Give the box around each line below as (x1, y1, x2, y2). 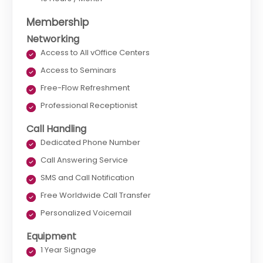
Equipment (26, 230, 76, 244)
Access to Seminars (41, 65, 118, 76)
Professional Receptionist (41, 100, 137, 112)
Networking (26, 32, 79, 46)
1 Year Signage (41, 244, 96, 256)
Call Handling (26, 122, 86, 136)
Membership (26, 15, 89, 30)
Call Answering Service (41, 154, 128, 166)
